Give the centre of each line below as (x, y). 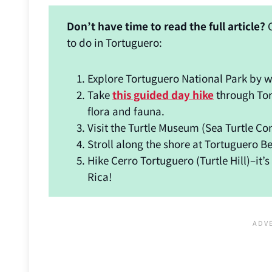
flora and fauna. (126, 110)
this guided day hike (163, 94)
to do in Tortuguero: (114, 42)
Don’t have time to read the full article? (166, 25)
